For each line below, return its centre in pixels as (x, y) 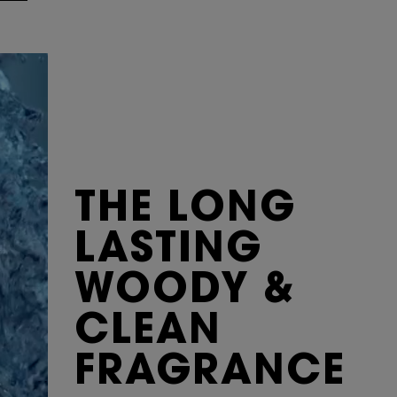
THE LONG (185, 211)
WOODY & (184, 293)
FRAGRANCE (210, 374)
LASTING (168, 252)
